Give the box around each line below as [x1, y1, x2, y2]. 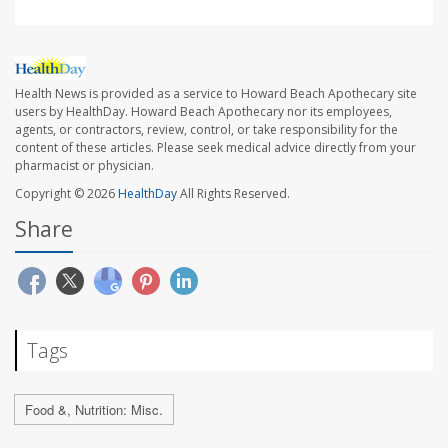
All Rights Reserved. [177, 185, 290, 203]
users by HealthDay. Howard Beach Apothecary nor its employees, [15, 103, 392, 121]
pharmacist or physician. [15, 157, 154, 175]
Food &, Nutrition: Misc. [25, 400, 163, 420]
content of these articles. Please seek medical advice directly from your [15, 139, 416, 157]
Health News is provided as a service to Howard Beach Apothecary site [15, 85, 417, 103]
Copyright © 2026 [15, 185, 118, 203]
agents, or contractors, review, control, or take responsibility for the [15, 121, 398, 139]
